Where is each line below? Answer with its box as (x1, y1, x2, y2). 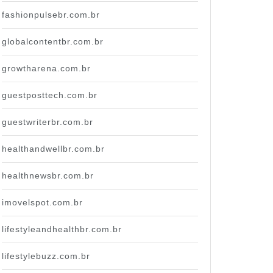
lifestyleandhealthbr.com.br (2, 224, 122, 234)
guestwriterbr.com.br (2, 116, 93, 127)
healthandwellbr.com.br (2, 143, 105, 154)
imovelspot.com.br (2, 197, 83, 207)
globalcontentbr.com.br (2, 36, 104, 46)
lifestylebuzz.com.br (2, 250, 90, 261)
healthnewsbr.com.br (2, 170, 94, 180)
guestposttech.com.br (2, 90, 97, 100)
